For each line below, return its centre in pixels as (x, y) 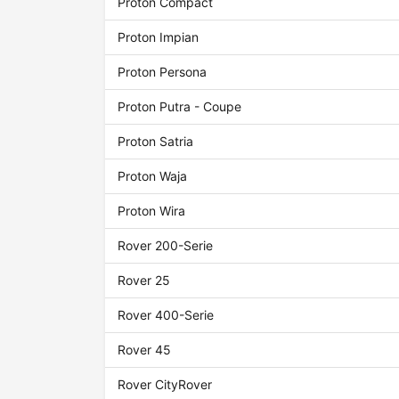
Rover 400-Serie (166, 315)
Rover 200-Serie (166, 246)
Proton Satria (156, 142)
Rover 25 (144, 281)
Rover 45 (145, 350)
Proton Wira (152, 211)
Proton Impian (159, 37)
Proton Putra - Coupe (180, 107)
